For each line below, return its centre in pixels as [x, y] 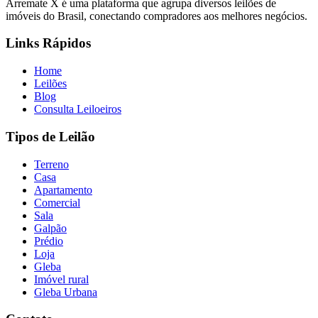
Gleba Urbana [66, 292]
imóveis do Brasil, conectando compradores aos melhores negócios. [157, 16]
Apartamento [63, 190]
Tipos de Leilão [50, 136]
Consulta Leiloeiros [78, 109]
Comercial [57, 202]
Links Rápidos [48, 43]
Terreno [51, 164]
